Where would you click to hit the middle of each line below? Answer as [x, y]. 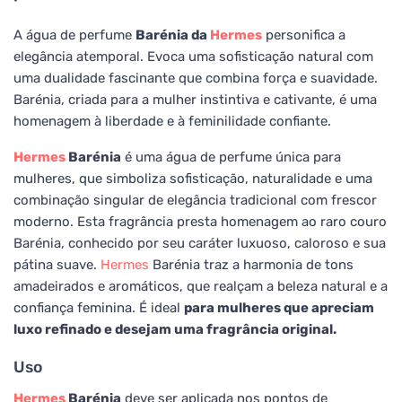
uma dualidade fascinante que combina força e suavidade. [196, 78]
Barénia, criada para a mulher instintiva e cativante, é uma [195, 99]
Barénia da [173, 35]
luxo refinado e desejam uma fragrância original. [175, 329]
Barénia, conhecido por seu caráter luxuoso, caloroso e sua [200, 243]
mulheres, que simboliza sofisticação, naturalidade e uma [193, 178]
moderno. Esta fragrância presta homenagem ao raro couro [200, 221]
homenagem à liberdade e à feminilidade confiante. [172, 121]
